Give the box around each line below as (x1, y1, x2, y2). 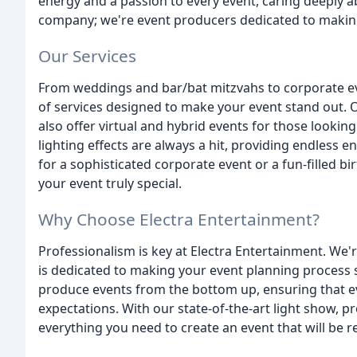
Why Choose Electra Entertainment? (38, 207, 320, 230)
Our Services (38, 44, 136, 67)
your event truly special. (38, 174, 182, 192)
